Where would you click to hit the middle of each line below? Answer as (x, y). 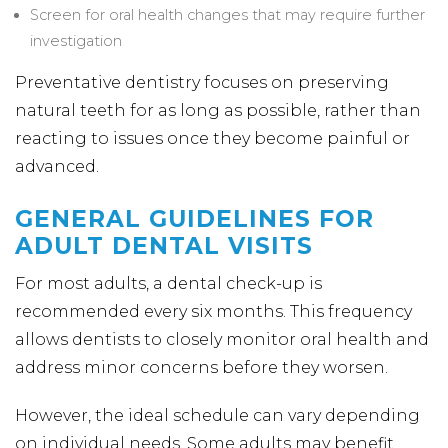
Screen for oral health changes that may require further (227, 15)
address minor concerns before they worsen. (201, 367)
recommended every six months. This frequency (213, 311)
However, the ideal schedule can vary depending (217, 415)
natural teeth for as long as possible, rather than (218, 110)
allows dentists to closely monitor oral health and (222, 339)
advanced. (57, 166)
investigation (76, 41)
